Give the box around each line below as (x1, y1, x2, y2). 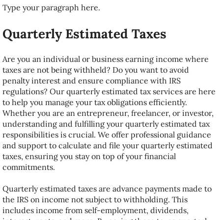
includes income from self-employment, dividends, (2, 205, 189, 215)
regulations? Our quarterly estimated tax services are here (2, 86, 216, 96)
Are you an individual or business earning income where (2, 54, 209, 64)
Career (12, 37, 44, 49)
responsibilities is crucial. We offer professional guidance (2, 130, 211, 139)
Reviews (12, 12, 52, 24)
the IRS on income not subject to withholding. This (2, 194, 188, 204)
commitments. (2, 162, 55, 172)
